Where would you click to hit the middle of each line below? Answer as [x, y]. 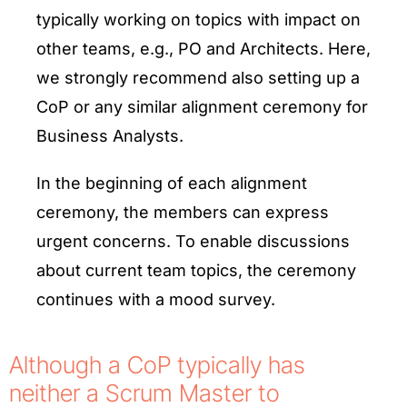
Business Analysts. [110, 136]
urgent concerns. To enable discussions [193, 241]
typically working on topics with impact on [199, 20]
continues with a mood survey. [156, 299]
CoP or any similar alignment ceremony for [202, 107]
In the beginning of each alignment [172, 183]
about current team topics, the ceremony [196, 270]
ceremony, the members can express [183, 212]
